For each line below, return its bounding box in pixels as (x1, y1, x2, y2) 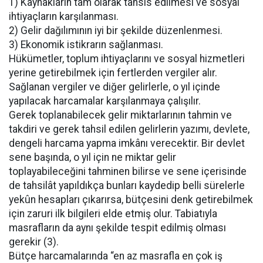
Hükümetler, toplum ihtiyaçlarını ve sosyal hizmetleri (9, 53, 245, 65)
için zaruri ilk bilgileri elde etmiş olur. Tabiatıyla (9, 208, 217, 220)
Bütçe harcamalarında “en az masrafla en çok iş (9, 250, 222, 262)
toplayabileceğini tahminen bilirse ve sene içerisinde (9, 166, 247, 177)
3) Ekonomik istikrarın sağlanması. (9, 39, 163, 50)
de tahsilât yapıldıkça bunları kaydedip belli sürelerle (9, 180, 245, 191)
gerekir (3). (9, 236, 59, 248)
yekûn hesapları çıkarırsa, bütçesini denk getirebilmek (9, 194, 253, 205)
